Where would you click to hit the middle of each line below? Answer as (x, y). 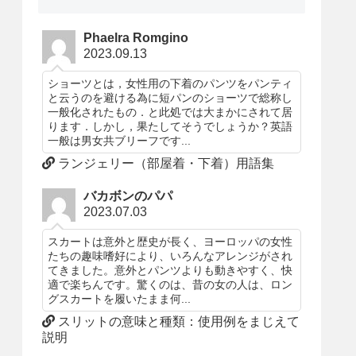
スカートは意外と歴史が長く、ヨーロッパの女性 (170, 241)
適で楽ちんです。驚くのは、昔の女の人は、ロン (170, 284)
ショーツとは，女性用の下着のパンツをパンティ (170, 84)
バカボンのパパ (128, 195)
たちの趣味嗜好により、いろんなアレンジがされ (170, 255)
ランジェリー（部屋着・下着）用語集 (165, 164)
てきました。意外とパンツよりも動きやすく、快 (170, 270)
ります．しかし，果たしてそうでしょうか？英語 (170, 127)
